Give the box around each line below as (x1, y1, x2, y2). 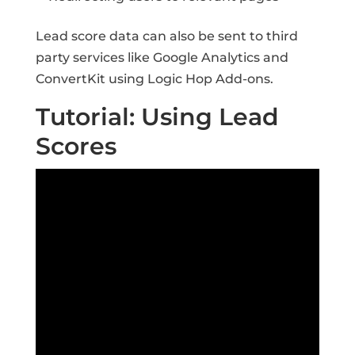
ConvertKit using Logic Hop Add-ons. (35, 71, 273, 86)
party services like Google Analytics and (35, 50, 288, 65)
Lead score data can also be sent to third (35, 29, 298, 44)
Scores (35, 132, 116, 161)
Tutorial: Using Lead (35, 102, 279, 132)
